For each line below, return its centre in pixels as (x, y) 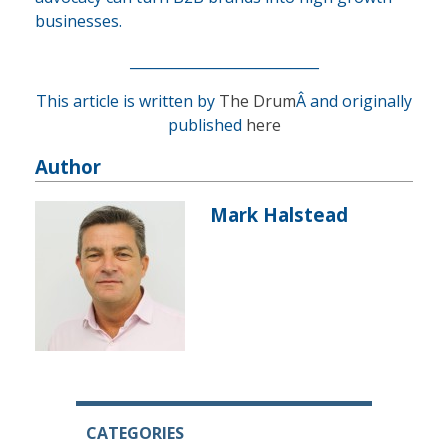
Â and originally (354, 101)
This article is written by (127, 101)
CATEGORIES (134, 433)
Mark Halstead (279, 215)
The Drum (257, 101)
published (206, 125)
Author (68, 167)
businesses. (78, 21)
